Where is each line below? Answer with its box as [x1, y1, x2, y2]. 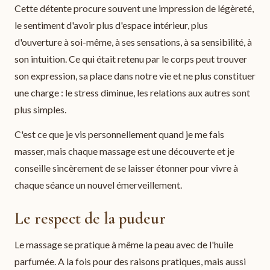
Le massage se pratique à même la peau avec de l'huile [14, 238, 233, 250]
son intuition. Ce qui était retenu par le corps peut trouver [14, 52, 247, 64]
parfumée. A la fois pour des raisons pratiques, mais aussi [14, 255, 246, 267]
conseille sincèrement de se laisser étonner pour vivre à [14, 162, 238, 174]
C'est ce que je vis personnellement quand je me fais [14, 128, 224, 140]
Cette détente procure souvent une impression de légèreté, [14, 2, 254, 14]
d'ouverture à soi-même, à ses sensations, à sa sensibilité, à [14, 36, 252, 48]
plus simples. [14, 103, 66, 115]
